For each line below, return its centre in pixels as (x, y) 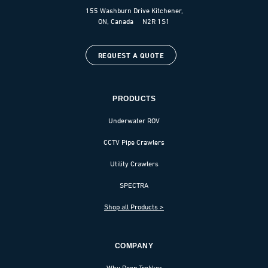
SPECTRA (134, 185)
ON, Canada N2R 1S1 (134, 21)
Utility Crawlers (134, 163)
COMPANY (134, 246)
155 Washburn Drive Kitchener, (134, 10)
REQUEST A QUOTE (131, 55)
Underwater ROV (134, 120)
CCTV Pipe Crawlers (134, 142)
